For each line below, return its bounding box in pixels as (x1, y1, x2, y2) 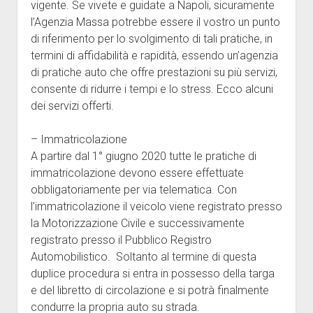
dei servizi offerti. (30, 99, 114, 113)
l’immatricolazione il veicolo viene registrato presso (30, 200, 282, 214)
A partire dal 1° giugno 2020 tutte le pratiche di (30, 150, 256, 163)
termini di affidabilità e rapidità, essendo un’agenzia (30, 49, 278, 63)
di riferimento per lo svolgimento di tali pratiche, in (30, 32, 272, 46)
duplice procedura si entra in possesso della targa (30, 267, 275, 281)
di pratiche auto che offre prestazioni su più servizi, (30, 66, 277, 80)
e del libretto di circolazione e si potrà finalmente (30, 284, 269, 298)
